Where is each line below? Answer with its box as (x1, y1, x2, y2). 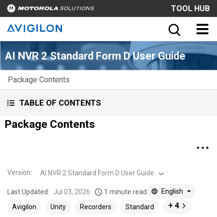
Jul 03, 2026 (53, 187, 90, 196)
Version (7, 168, 31, 176)
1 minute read (104, 187, 147, 196)
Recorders (80, 202, 111, 211)
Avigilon (12, 202, 36, 211)
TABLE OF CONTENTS (19, 98, 101, 108)
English (161, 187, 183, 195)
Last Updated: (7, 187, 49, 196)
